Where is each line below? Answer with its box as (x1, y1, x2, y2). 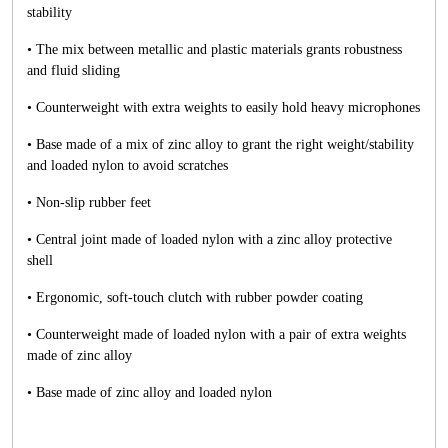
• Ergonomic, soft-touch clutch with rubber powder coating (27, 290, 363, 305)
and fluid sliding (27, 63, 120, 78)
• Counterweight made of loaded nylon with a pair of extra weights (27, 327, 406, 342)
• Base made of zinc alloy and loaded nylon (27, 385, 272, 400)
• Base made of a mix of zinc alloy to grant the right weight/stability (27, 137, 414, 152)
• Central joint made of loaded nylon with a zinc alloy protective (27, 232, 392, 247)
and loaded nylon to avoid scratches (27, 158, 228, 173)
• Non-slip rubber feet (27, 195, 151, 210)
